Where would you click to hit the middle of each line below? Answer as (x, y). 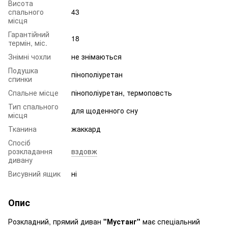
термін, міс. (28, 42)
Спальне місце (33, 92)
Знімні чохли (30, 56)
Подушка (23, 70)
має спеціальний (170, 221)
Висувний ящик (34, 173)
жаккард (86, 129)
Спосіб (19, 142)
